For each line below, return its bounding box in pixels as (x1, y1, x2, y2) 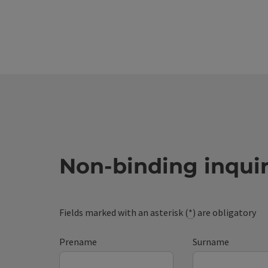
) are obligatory (193, 206, 257, 219)
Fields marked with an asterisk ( (59, 206, 189, 219)
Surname (192, 236, 229, 248)
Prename (59, 236, 98, 248)
